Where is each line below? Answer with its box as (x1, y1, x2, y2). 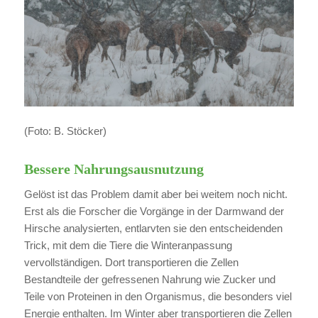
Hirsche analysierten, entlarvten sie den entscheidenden (23, 221, 283, 234)
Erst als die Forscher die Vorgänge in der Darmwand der (23, 204, 284, 217)
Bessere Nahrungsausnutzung (23, 160, 204, 177)
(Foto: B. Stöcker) (23, 124, 106, 137)
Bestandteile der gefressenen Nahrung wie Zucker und (23, 273, 275, 285)
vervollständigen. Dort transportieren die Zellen (23, 256, 238, 268)
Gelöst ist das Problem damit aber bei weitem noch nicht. (23, 187, 287, 200)
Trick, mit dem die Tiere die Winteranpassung (23, 238, 232, 251)
